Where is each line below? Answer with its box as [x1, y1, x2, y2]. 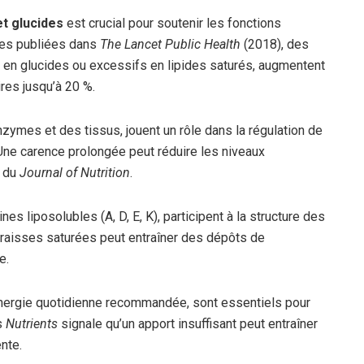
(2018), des [240, 37, 309, 53]
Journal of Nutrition [19, 165, 130, 181]
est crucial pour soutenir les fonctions [63, 15, 281, 32]
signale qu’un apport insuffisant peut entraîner [58, 316, 318, 332]
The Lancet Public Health [100, 37, 240, 53]
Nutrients [6, 316, 58, 332]
